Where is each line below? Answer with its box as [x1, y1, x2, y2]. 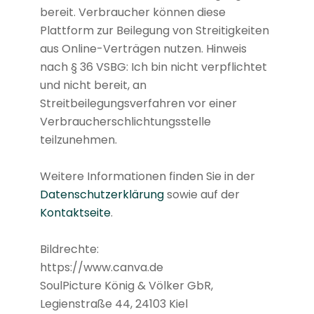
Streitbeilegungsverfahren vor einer [39, 95, 237, 111]
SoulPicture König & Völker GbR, [39, 277, 213, 294]
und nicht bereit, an [39, 76, 146, 93]
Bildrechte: [39, 240, 99, 257]
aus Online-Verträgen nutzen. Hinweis [39, 40, 247, 57]
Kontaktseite [39, 204, 111, 221]
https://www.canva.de [39, 259, 163, 275]
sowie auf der [163, 186, 240, 203]
